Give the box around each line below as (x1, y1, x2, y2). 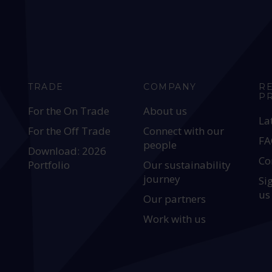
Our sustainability (143, 158, 231, 172)
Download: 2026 (28, 144, 107, 158)
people (143, 138, 177, 152)
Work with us (143, 212, 206, 226)
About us (143, 104, 188, 118)
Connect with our (143, 124, 225, 138)
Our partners (143, 192, 206, 206)
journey (143, 172, 181, 186)
